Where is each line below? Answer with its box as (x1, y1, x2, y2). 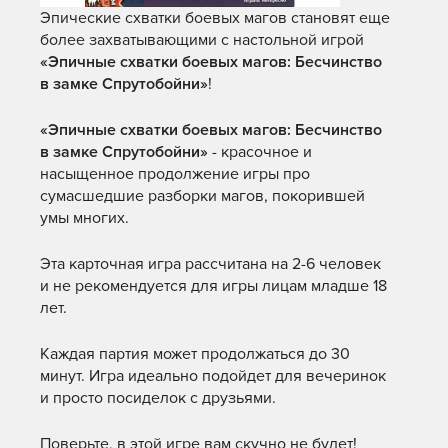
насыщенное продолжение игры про (40, 164, 310, 184)
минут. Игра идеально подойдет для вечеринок (40, 366, 386, 386)
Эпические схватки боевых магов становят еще (40, 8, 390, 28)
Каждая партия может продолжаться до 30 (40, 344, 350, 364)
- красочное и (208, 142, 312, 162)
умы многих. (40, 208, 129, 228)
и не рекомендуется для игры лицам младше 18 (40, 276, 387, 296)
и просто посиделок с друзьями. (40, 388, 276, 408)
